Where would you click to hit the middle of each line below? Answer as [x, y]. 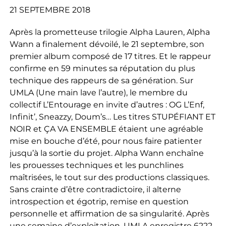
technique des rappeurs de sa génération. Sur [101, 81]
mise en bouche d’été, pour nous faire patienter [105, 141]
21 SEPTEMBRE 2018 [50, 10]
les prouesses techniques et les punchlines [96, 165]
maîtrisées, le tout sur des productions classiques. [109, 178]
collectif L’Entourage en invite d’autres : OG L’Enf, [107, 105]
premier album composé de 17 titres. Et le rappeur [110, 56]
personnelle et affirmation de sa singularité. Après [109, 214]
